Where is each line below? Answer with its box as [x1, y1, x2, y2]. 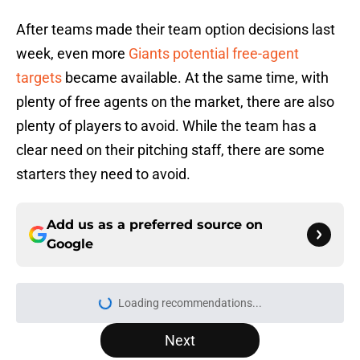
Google [47, 236, 93, 252]
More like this [16, 300, 141, 322]
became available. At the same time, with [62, 69, 329, 87]
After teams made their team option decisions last [16, 21, 335, 39]
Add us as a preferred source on [47, 217, 263, 233]
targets [16, 69, 62, 87]
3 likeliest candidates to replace [96, 333, 311, 350]
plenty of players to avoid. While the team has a [16, 117, 317, 135]
